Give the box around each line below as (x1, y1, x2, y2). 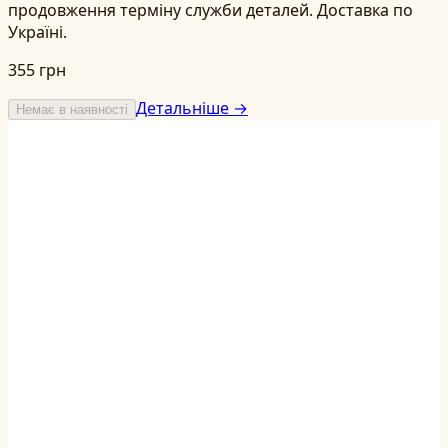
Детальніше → (136, 96, 248, 119)
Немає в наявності (16, 101, 128, 117)
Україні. (8, 20, 67, 43)
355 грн (8, 58, 66, 81)
